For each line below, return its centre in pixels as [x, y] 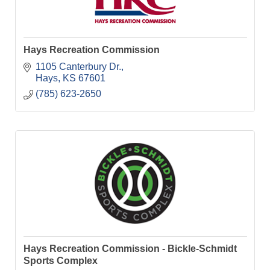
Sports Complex [60, 261]
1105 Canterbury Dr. [78, 66]
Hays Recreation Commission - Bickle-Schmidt [130, 249]
